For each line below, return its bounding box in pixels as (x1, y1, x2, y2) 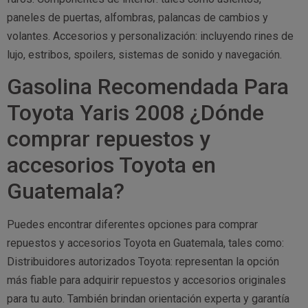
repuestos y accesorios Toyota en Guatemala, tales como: (7, 236, 284, 250)
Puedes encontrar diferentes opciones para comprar (7, 218, 258, 232)
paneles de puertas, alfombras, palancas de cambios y (7, 11, 268, 25)
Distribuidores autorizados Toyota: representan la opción (7, 255, 279, 269)
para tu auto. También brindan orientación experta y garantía (7, 292, 289, 306)
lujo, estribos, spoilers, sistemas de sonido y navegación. (7, 48, 282, 62)
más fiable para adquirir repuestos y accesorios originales (7, 274, 286, 287)
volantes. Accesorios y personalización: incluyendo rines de (7, 30, 294, 43)
